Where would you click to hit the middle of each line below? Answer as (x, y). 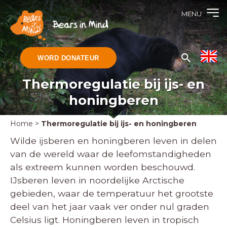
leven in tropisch (161, 220)
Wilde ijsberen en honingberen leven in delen (113, 141)
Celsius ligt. (35, 220)
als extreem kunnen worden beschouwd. (103, 167)
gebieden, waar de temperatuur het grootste (112, 193)
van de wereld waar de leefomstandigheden (111, 154)
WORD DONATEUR (68, 58)
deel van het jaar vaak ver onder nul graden (110, 206)
